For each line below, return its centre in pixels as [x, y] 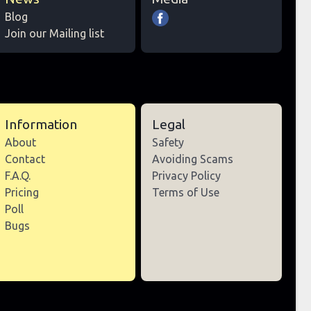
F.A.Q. [18, 176]
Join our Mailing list [55, 34]
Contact [25, 159]
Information [41, 125]
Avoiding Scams [192, 159]
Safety [168, 143]
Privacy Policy [186, 176]
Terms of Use [185, 193]
